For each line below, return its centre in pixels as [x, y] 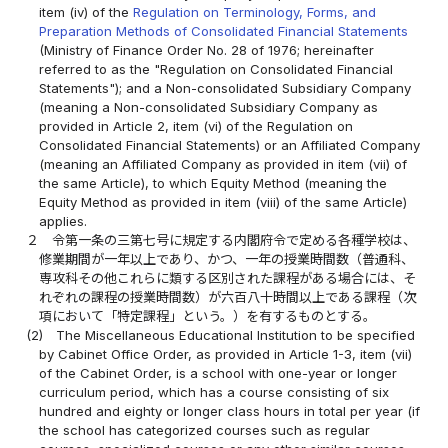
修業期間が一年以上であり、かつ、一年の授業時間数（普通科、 [227, 259]
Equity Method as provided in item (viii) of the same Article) [223, 202]
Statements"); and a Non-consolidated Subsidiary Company [225, 88]
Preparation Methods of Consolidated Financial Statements [224, 31]
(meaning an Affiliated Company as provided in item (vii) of [223, 164]
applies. [63, 221]
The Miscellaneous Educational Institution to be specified [236, 335]
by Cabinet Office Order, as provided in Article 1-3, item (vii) [226, 354]
